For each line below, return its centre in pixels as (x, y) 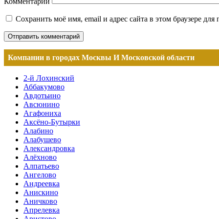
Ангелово (40, 175)
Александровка (49, 149)
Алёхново (40, 157)
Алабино (38, 131)
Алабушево (42, 140)
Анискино (41, 193)
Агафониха (42, 113)
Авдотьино (42, 96)
